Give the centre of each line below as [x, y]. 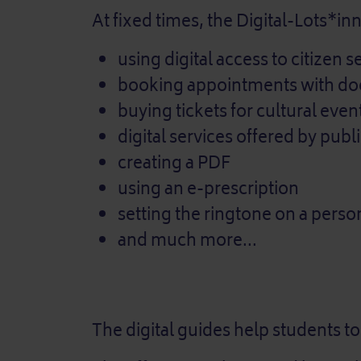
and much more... [187, 241]
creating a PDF [174, 163]
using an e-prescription [208, 189]
